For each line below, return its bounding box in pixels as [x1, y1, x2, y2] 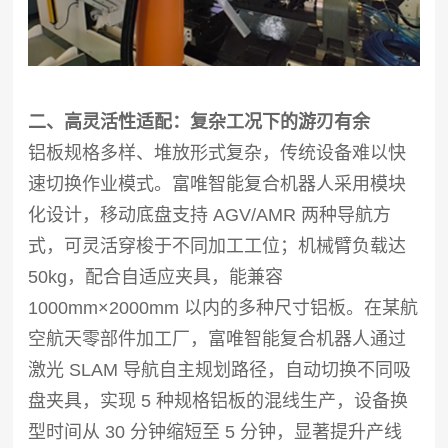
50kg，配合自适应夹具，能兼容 [28, 266, 284, 287]
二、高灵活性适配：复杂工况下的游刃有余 [28, 111, 371, 132]
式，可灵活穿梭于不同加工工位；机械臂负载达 [28, 235, 407, 256]
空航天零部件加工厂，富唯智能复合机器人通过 [28, 328, 407, 349]
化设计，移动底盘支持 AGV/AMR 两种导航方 [28, 204, 392, 225]
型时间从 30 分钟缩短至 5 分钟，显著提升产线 [28, 421, 403, 442]
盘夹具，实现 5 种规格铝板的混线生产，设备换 [28, 390, 409, 411]
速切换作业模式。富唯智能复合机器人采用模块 [28, 173, 407, 194]
